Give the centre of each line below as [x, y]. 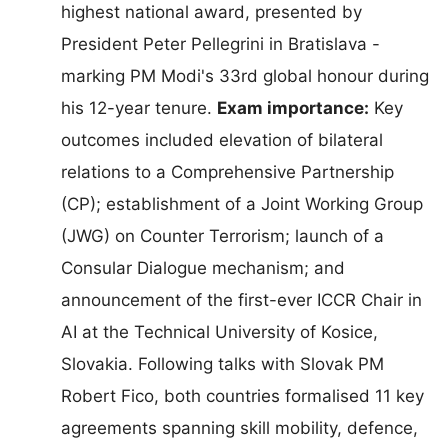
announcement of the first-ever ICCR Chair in [241, 299]
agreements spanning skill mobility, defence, [239, 427]
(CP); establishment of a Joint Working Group [242, 203]
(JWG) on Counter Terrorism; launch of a [222, 235]
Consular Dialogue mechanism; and [203, 267]
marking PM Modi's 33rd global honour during [245, 75]
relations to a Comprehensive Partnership [227, 171]
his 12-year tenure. [139, 107]
